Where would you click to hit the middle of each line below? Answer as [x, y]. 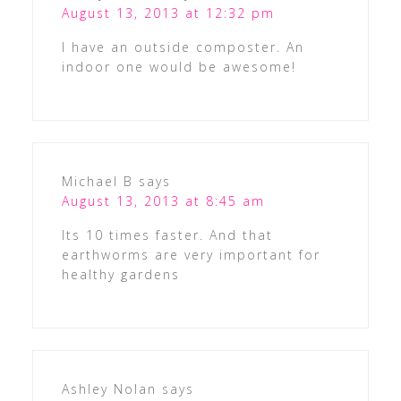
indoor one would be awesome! [179, 67]
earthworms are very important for [191, 255]
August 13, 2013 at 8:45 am [163, 201]
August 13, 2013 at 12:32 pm [168, 13]
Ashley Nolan [109, 389]
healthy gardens [120, 275]
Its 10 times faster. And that [167, 235]
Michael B [97, 182]
